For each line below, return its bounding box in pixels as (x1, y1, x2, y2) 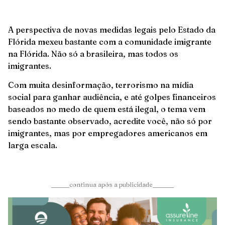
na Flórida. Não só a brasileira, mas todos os (8, 49, 178, 59)
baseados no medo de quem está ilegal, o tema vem (8, 104, 205, 115)
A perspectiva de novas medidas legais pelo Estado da (8, 25, 215, 35)
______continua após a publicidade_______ (51, 180, 174, 189)
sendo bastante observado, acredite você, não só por (8, 116, 212, 127)
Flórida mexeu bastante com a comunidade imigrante (8, 37, 211, 47)
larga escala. (8, 140, 57, 151)
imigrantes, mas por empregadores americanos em (8, 128, 207, 139)
